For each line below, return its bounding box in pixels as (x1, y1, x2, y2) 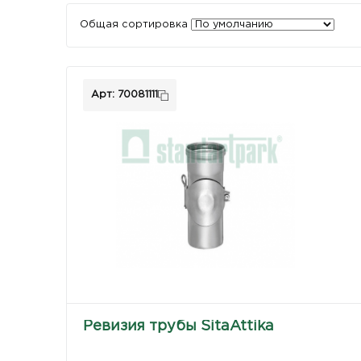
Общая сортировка (80, 20, 189, 30)
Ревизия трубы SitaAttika (83, 319, 275, 333)
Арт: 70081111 (91, 90, 159, 100)
